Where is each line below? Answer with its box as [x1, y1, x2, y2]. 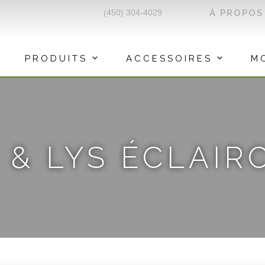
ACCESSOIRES [126, 53, 212, 64]
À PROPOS [209, 7, 264, 18]
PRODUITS [25, 53, 88, 64]
